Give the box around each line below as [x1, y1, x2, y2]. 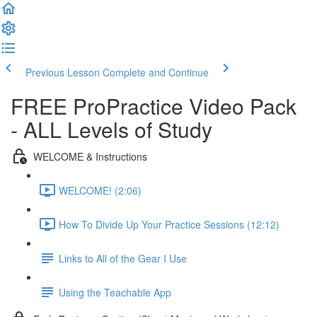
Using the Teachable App [59, 284, 171, 299]
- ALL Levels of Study [11, 114, 212, 144]
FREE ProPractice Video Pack [11, 91, 296, 121]
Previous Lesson [25, 65, 100, 79]
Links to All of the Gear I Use [59, 250, 187, 265]
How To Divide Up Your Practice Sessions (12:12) [59, 217, 279, 231]
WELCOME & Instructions [33, 149, 147, 163]
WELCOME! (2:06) [59, 183, 142, 197]
